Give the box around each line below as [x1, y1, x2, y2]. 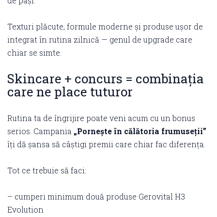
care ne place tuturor [7, 83, 133, 100]
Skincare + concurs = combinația [7, 70, 204, 87]
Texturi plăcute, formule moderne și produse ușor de [7, 21, 203, 31]
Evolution [7, 204, 44, 215]
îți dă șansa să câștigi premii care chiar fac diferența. [7, 139, 205, 149]
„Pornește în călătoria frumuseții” [74, 126, 206, 136]
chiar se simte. [7, 47, 62, 58]
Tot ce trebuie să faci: [7, 165, 86, 175]
